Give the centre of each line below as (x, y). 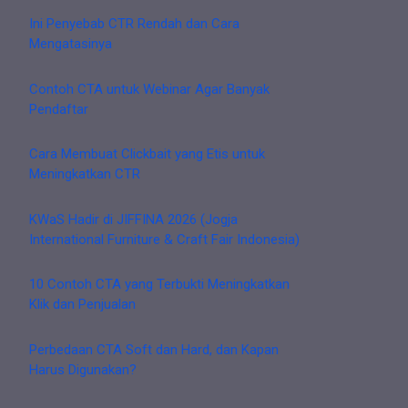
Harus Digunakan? (83, 369)
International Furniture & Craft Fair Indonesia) (164, 239)
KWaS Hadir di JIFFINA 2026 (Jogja (133, 219)
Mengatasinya (71, 44)
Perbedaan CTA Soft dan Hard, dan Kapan (154, 349)
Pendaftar (59, 109)
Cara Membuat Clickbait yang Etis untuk (147, 154)
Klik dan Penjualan (82, 305)
